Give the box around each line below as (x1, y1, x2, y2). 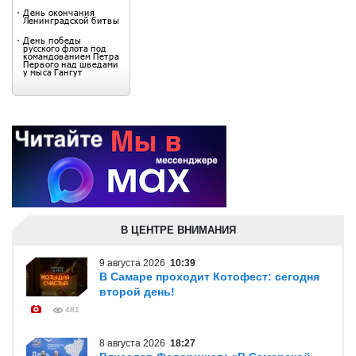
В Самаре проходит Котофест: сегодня (99, 270, 319, 283)
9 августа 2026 (99, 257, 170, 269)
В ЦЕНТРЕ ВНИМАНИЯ (120, 224, 236, 236)
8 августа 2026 (99, 338, 170, 349)
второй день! (99, 285, 175, 298)
